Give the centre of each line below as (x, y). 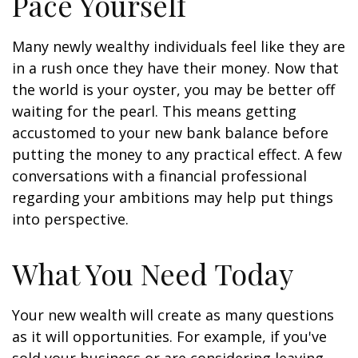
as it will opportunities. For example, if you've (169, 336)
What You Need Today (153, 273)
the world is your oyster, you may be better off (173, 89)
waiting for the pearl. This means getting (154, 111)
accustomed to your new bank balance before (170, 133)
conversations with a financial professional (159, 176)
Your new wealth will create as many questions (173, 315)
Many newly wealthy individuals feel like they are (179, 46)
